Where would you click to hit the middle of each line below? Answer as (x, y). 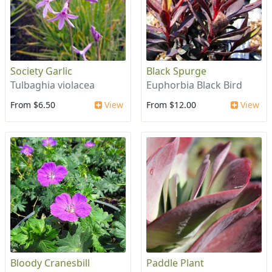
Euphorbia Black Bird (194, 85)
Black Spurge (176, 71)
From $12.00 (171, 105)
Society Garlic (41, 71)
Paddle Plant (175, 263)
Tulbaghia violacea (53, 85)
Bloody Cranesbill (50, 263)
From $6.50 (33, 105)
